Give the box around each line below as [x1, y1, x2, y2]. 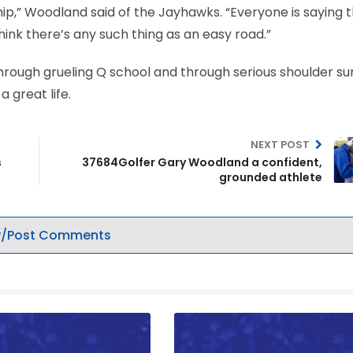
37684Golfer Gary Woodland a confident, [82, 154, 322, 170]
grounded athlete [219, 169, 322, 185]
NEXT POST [250, 137, 312, 152]
